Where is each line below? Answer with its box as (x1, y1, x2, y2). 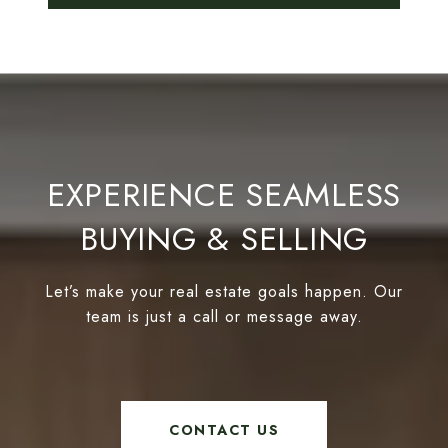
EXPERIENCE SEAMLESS (46, 172, 402, 219)
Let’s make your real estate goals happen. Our (45, 280, 403, 304)
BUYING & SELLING (80, 216, 368, 263)
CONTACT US (169, 420, 279, 441)
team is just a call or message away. (85, 305, 363, 329)
